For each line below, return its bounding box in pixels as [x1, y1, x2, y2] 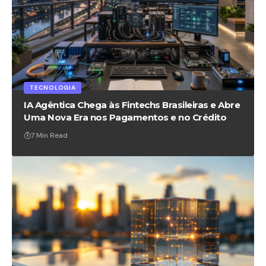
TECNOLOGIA [30, 83, 76, 91]
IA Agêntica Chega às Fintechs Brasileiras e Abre [24, 99, 240, 110]
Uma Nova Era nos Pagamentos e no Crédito [24, 111, 227, 123]
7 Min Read [31, 130, 68, 140]
